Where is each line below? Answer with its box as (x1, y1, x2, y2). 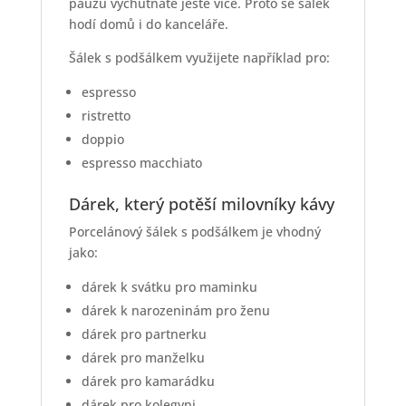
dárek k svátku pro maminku (81, 278, 257, 296)
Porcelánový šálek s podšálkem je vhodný (68, 223, 321, 241)
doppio (81, 130, 124, 149)
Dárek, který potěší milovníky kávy (68, 193, 334, 216)
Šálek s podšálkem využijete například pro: (68, 49, 330, 67)
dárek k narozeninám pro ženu (81, 302, 270, 320)
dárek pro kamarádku (81, 372, 215, 391)
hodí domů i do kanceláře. (68, 15, 228, 34)
